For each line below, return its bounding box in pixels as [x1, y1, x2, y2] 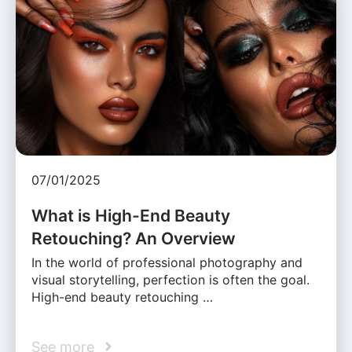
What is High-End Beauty [31, 205, 230, 225]
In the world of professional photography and [31, 254, 302, 270]
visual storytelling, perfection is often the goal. [31, 271, 310, 288]
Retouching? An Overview [31, 228, 236, 248]
